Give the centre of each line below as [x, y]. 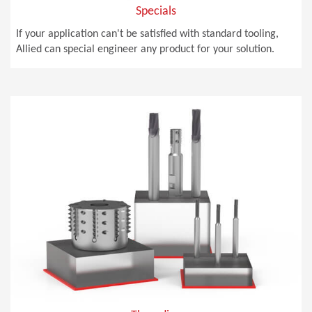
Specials [156, 12]
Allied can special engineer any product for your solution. [146, 49]
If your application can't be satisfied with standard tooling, [148, 34]
